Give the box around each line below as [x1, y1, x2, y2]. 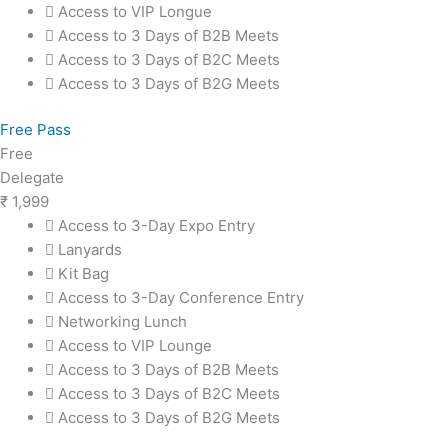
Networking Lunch [58, 312, 187, 332]
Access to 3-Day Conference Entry [58, 288, 304, 308]
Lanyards [58, 240, 122, 260]
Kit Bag [58, 264, 109, 284]
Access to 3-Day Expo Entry [58, 216, 255, 236]
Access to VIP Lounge [58, 336, 212, 356]
